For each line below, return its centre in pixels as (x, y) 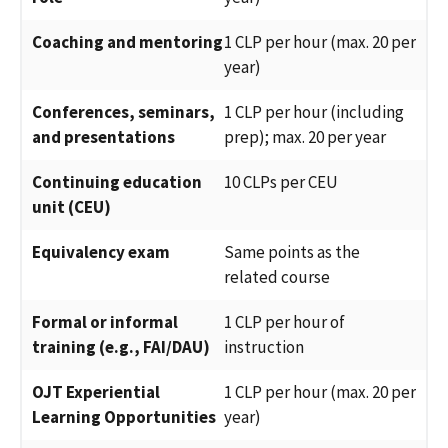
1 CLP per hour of (284, 322)
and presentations (103, 137)
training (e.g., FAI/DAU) (121, 347)
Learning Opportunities (124, 417)
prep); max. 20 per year (305, 137)
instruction (264, 347)
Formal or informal (105, 322)
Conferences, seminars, (123, 112)
